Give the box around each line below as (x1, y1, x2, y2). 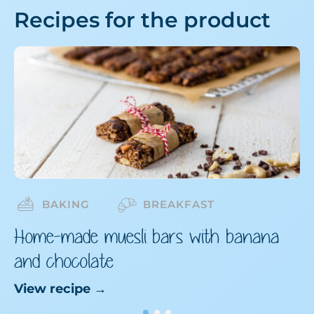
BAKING (42, 198, 90, 212)
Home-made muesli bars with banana (14, 224, 279, 248)
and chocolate (14, 249, 114, 273)
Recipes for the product (14, 7, 271, 33)
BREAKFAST (143, 198, 214, 212)
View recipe (14, 281, 90, 297)
